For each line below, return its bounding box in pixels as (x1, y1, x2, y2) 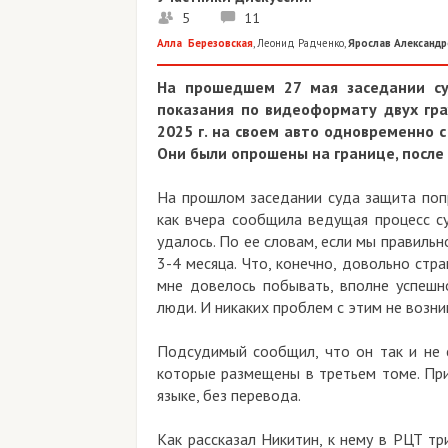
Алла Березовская (157, 36, 253, 51)
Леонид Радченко (257, 36, 344, 51)
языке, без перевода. (157, 385, 304, 406)
